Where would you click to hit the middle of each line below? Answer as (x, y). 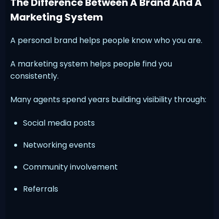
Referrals (41, 189)
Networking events (59, 145)
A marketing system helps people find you (91, 64)
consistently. (35, 76)
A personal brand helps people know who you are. (107, 40)
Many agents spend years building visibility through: (109, 99)
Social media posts (59, 123)
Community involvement (71, 167)
